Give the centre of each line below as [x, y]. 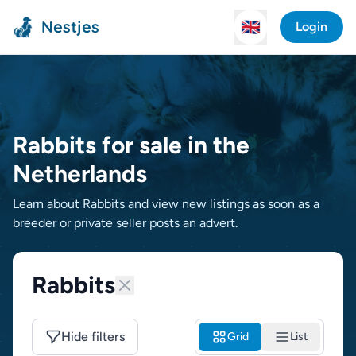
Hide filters [93, 337]
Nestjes [70, 27]
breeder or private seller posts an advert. [125, 223]
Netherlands [80, 174]
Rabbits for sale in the [131, 145]
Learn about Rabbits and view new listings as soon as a [166, 204]
